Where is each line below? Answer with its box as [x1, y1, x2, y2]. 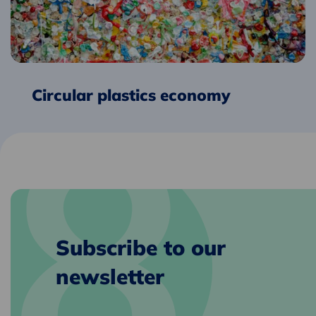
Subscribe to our [56, 234, 226, 261]
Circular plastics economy [32, 84, 231, 105]
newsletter [56, 263, 164, 290]
